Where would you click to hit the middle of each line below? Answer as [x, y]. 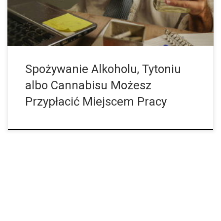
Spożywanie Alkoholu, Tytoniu [103, 69]
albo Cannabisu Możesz [88, 86]
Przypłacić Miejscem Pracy [96, 102]
